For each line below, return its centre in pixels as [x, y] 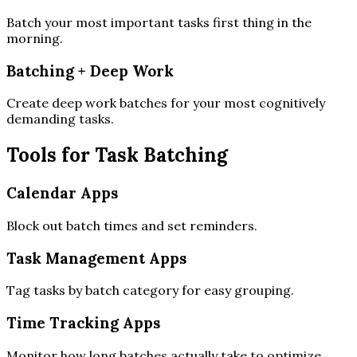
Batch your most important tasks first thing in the [159, 22]
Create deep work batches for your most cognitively [166, 103]
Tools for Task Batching [117, 155]
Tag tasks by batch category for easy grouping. [150, 290]
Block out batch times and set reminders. [132, 225]
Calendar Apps [62, 193]
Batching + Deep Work [90, 71]
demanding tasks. [60, 119]
